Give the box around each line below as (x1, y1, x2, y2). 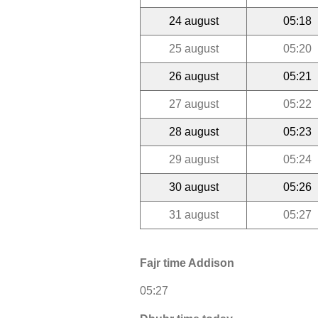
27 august (168, 97, 219, 110)
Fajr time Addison (140, 257, 234, 270)
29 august (168, 153, 219, 165)
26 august (168, 70, 219, 82)
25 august (168, 42, 219, 55)
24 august (168, 14, 219, 27)
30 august (168, 180, 219, 193)
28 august (168, 125, 219, 138)
